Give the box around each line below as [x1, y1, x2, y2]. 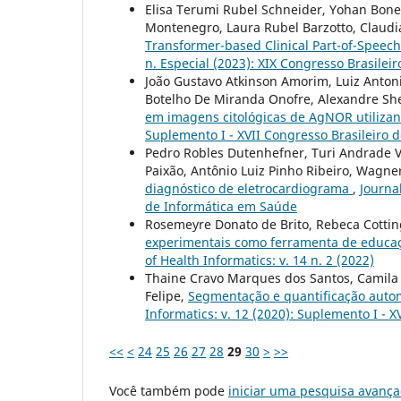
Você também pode [109, 381, 228, 399]
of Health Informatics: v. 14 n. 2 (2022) [145, 251, 374, 269]
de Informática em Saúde [145, 197, 297, 215]
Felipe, [145, 286, 188, 304]
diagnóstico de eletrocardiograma [145, 179, 353, 197]
